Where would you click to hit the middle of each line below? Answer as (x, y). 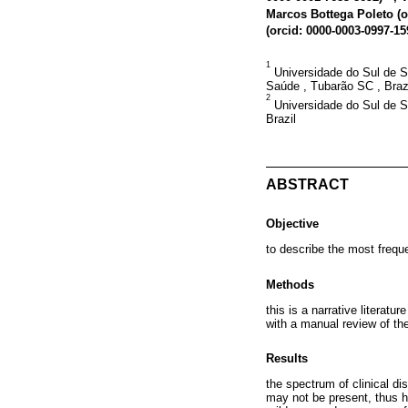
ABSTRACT (307, 185)
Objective (292, 224)
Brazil (281, 119)
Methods (290, 284)
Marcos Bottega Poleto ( (333, 14)
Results (287, 359)
